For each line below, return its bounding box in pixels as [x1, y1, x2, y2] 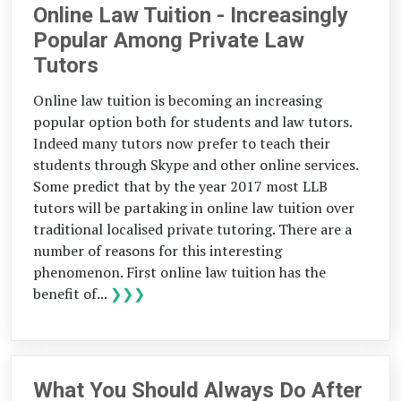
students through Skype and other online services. [33, 154, 358, 175]
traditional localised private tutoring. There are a [33, 218, 352, 239]
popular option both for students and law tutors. [33, 111, 352, 132]
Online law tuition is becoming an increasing [33, 90, 322, 110]
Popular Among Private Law [33, 27, 304, 53]
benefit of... [33, 283, 110, 303]
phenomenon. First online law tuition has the [33, 261, 326, 282]
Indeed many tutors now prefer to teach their [33, 132, 330, 153]
